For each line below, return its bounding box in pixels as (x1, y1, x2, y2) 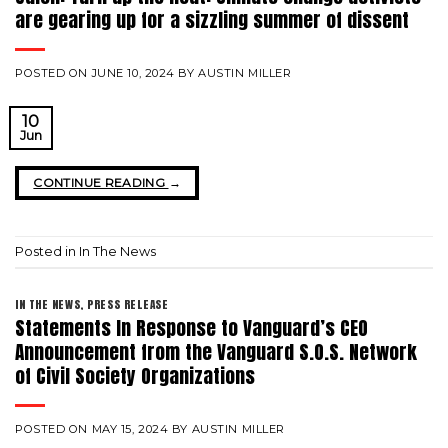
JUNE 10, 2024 (91, 66, 175, 81)
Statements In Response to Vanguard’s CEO (15, 312, 368, 342)
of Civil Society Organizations (15, 360, 255, 390)
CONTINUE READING (33, 175, 169, 191)
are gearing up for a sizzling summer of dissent (15, 5, 409, 35)
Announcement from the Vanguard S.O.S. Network (15, 336, 417, 366)
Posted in (15, 243, 79, 259)
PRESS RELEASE (87, 296, 169, 314)
